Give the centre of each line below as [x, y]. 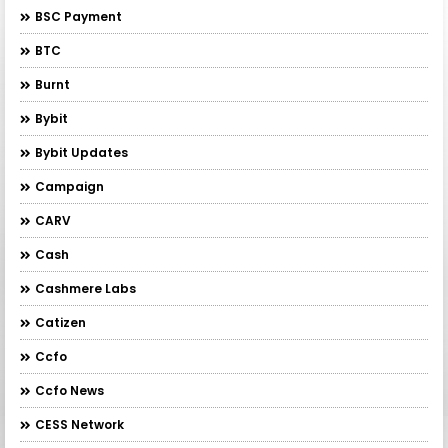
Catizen [60, 322]
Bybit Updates [81, 152]
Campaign [69, 186]
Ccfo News [69, 390]
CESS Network [79, 424]
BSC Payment [78, 16]
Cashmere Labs [85, 288]
